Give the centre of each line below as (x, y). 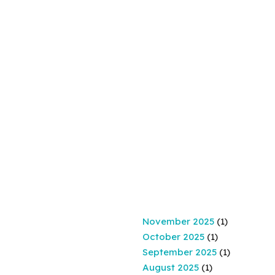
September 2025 (179, 252)
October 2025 (173, 237)
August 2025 (170, 267)
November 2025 (178, 221)
